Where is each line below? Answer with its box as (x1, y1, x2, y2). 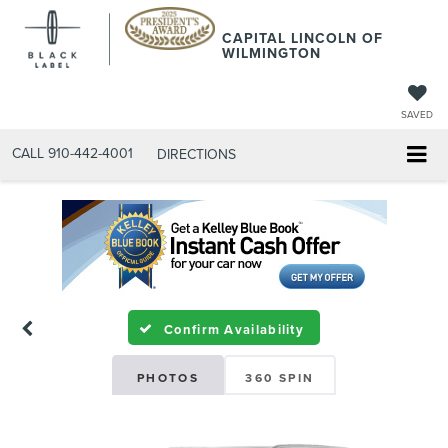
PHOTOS (136, 369, 200, 387)
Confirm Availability (164, 320, 305, 340)
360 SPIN (245, 369, 315, 387)
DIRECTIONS (157, 144, 236, 164)
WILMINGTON (222, 43, 321, 63)
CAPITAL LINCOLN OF (222, 28, 383, 48)
